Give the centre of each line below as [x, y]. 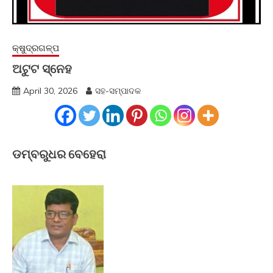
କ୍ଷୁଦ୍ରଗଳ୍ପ [36, 48]
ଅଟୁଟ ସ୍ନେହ [42, 69]
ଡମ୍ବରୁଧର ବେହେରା [59, 154]
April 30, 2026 [50, 91]
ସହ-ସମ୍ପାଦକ [118, 91]
